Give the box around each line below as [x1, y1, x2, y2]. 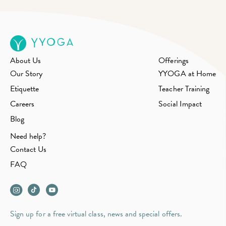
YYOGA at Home [158, 68, 216, 80]
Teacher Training [158, 83, 210, 95]
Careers [10, 98, 35, 110]
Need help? [10, 130, 46, 143]
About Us [10, 54, 41, 67]
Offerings [158, 54, 189, 67]
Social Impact [158, 98, 202, 110]
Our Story [10, 68, 43, 80]
